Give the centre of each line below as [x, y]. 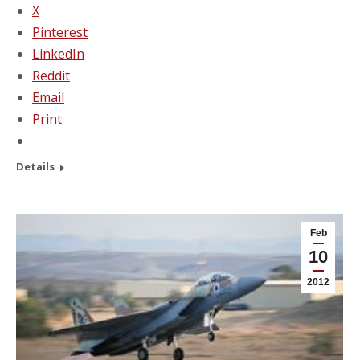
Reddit [51, 75]
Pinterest [60, 32]
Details [35, 166]
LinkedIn [58, 53]
